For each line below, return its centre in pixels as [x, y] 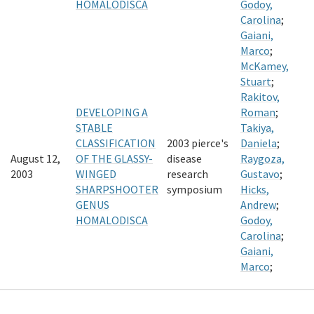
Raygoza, [262, 158]
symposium [194, 189]
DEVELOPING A [112, 112]
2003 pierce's [198, 143]
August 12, [35, 158]
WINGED [96, 174]
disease [184, 158]
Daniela [259, 143]
